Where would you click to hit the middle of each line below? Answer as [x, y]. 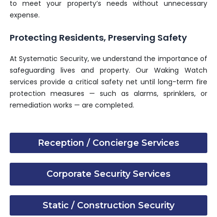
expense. [25, 15]
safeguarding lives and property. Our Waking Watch [108, 70]
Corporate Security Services [108, 174]
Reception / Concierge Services [108, 143]
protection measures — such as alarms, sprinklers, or [108, 94]
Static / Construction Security [108, 205]
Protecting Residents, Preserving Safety [98, 38]
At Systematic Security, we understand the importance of [108, 59]
